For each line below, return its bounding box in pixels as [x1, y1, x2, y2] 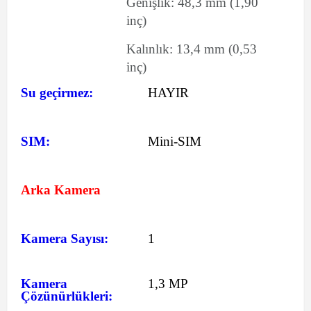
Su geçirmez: [21, 85, 93, 100]
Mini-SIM [148, 134, 201, 149]
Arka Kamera [21, 183, 101, 197]
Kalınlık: [126, 42, 176, 56]
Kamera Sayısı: [21, 231, 108, 246]
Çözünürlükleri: [21, 289, 112, 303]
